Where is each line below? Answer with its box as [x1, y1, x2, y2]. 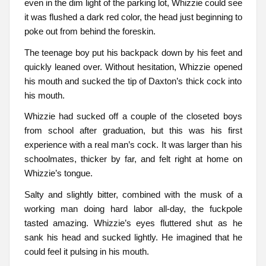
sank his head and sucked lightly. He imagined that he [24, 232, 242, 242]
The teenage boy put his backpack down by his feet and [24, 47, 242, 58]
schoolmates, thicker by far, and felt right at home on [24, 154, 242, 164]
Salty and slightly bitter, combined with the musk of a [24, 189, 242, 199]
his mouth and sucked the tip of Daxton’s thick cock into [24, 75, 242, 86]
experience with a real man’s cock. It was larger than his [24, 140, 242, 150]
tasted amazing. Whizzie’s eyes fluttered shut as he [24, 217, 242, 228]
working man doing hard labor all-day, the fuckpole [24, 203, 242, 214]
